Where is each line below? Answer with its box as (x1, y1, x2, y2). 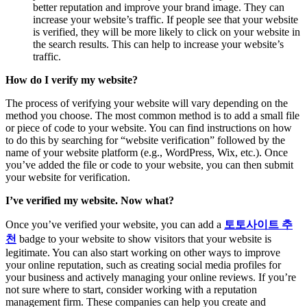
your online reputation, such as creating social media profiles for (5, 258, 281, 271)
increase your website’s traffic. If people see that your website (33, 13, 298, 25)
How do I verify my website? (5, 73, 140, 86)
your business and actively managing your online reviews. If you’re (5, 271, 296, 283)
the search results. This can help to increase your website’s (33, 38, 284, 50)
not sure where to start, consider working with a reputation (5, 283, 257, 295)
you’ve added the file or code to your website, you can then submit (5, 158, 293, 171)
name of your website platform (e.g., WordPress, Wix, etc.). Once (5, 146, 288, 158)
